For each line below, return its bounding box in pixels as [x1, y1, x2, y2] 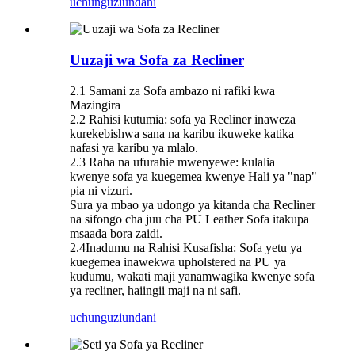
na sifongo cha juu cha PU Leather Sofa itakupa [70, 212, 309, 226]
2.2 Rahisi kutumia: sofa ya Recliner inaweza [70, 112, 296, 126]
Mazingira [70, 97, 120, 112]
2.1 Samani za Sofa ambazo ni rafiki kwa [70, 83, 275, 97]
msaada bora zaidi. [70, 226, 162, 240]
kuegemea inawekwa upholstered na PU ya [70, 254, 286, 269]
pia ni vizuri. [70, 183, 132, 197]
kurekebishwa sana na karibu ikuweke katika [70, 126, 294, 140]
